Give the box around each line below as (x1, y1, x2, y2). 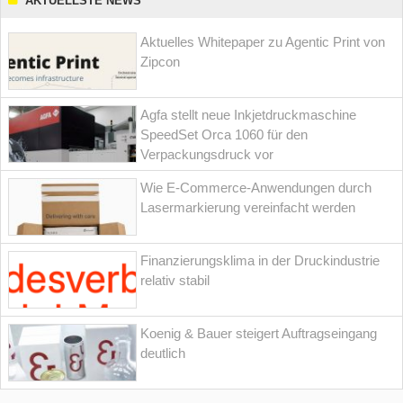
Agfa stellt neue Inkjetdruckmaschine (140, 107, 357, 123)
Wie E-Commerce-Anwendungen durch (140, 180, 372, 196)
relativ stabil (140, 273, 210, 289)
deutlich (140, 345, 186, 362)
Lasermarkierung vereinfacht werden (140, 200, 356, 216)
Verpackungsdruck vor (140, 147, 274, 163)
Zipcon (140, 54, 181, 70)
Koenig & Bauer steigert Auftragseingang (140, 326, 378, 342)
